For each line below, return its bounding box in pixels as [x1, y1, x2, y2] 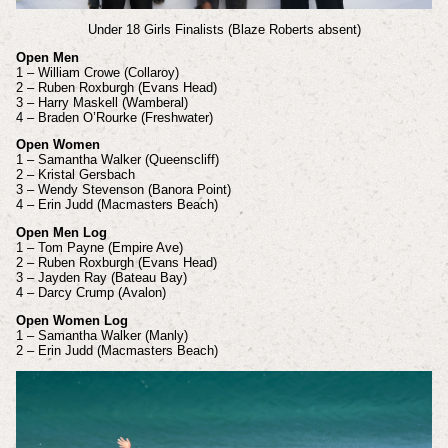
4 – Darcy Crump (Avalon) [15, 285, 166, 301]
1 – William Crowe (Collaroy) [15, 64, 179, 80]
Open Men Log [15, 225, 107, 241]
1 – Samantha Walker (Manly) [15, 327, 188, 343]
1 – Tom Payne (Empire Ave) [15, 240, 183, 256]
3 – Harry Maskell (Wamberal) [15, 94, 188, 110]
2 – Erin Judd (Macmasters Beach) [15, 342, 218, 358]
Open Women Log [15, 312, 128, 328]
